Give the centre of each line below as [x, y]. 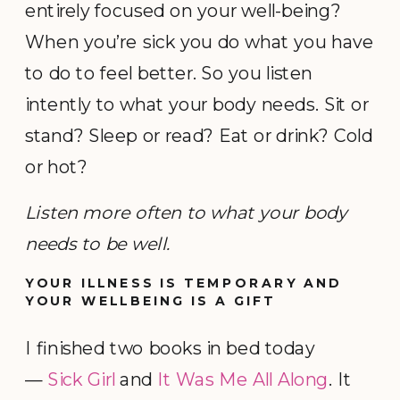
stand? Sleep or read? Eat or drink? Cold [199, 135]
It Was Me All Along [243, 379]
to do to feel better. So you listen [169, 72]
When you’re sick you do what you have [200, 41]
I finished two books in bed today [170, 347]
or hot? [57, 166]
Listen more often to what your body [187, 212]
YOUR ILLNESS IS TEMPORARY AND [184, 283]
